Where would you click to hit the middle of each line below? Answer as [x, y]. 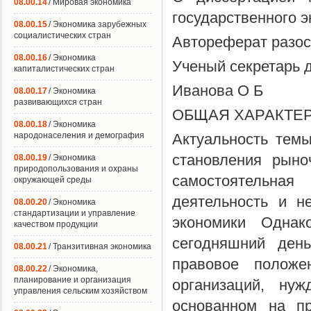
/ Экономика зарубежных [98, 24]
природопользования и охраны [76, 169]
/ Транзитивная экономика [100, 246]
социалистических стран [62, 35]
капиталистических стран [64, 69]
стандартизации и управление [75, 213]
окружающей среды [53, 180]
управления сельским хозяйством [81, 291]
